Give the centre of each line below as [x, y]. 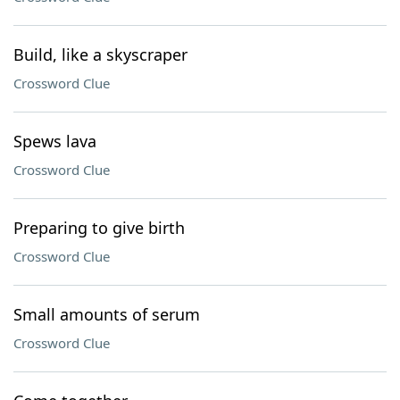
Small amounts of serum [107, 314]
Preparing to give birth [99, 228]
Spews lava [55, 141]
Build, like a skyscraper [100, 54]
